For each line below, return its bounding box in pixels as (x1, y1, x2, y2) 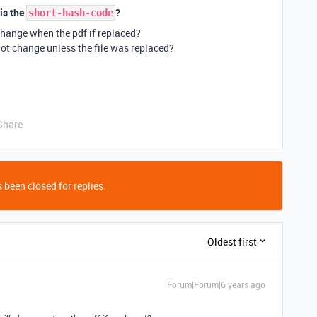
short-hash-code (28, 7, 113, 18)
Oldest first (207, 234, 257, 248)
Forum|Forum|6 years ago (167, 279, 265, 290)
